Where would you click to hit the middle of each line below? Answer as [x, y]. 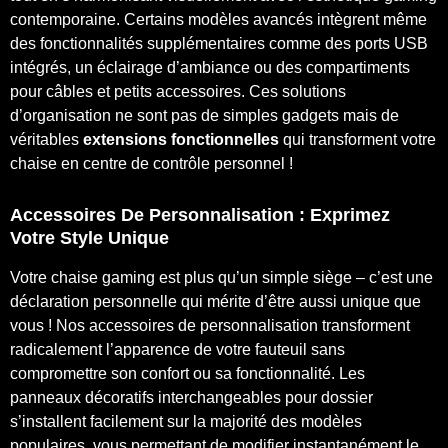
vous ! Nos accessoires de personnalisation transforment [210, 325]
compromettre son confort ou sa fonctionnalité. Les [187, 373]
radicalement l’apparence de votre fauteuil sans [177, 349]
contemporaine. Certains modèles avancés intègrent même [218, 19]
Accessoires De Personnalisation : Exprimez [200, 214]
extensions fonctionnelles [181, 139]
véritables [46, 139]
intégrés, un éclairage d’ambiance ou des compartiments [210, 67]
